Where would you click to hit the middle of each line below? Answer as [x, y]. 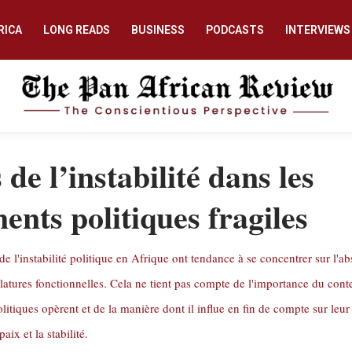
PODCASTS [235, 30]
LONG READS [76, 30]
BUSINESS [158, 30]
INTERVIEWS [317, 30]
